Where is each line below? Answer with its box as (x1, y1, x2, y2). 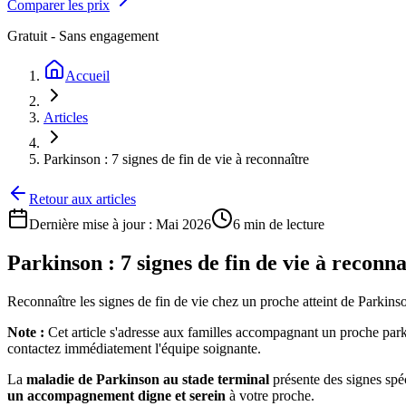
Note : (7, 324, 44, 340)
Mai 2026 (156, 217, 211, 232)
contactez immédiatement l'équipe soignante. (7, 340, 261, 356)
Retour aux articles (29, 191, 136, 207)
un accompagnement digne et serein (7, 387, 226, 403)
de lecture (266, 217, 324, 232)
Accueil (65, 68, 110, 83)
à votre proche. (226, 387, 314, 403)
